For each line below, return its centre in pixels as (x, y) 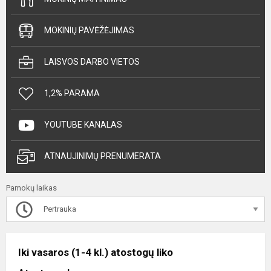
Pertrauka (59, 209)
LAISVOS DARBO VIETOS (92, 62)
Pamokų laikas (31, 188)
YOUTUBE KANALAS (83, 125)
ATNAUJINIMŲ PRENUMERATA (103, 156)
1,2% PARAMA (72, 93)
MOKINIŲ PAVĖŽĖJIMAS (89, 30)
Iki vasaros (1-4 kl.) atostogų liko (96, 252)
